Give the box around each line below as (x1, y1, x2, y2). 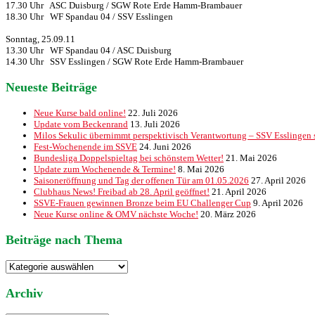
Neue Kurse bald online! (34, 108, 126, 119)
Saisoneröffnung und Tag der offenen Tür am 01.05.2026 (34, 175, 249, 186)
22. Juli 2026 (128, 108, 178, 119)
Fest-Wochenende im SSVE (34, 141, 137, 153)
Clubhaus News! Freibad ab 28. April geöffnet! (34, 186, 210, 198)
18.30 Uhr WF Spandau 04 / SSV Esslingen (6, 11, 173, 22)
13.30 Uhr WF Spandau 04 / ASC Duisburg (6, 45, 172, 56)
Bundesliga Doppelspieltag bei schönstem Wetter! (34, 153, 224, 164)
